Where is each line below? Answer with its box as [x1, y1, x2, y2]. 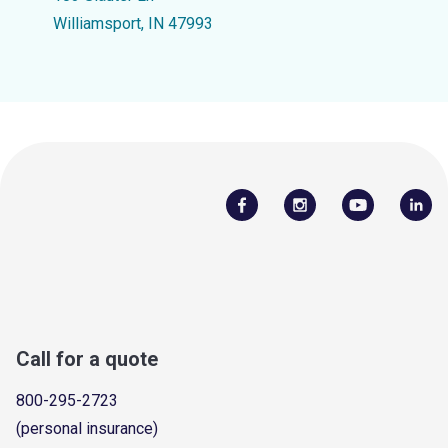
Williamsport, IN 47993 [52, 14, 213, 33]
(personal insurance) [16, 418, 158, 438]
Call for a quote [16, 346, 158, 371]
